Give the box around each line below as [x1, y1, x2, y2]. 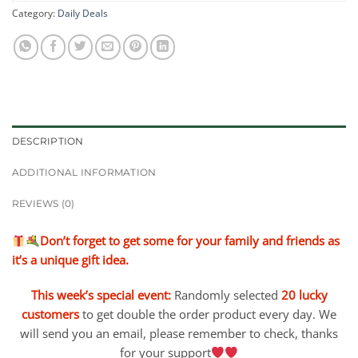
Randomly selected [173, 287, 278, 304]
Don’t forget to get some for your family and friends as [39, 233, 340, 249]
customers [22, 306, 79, 323]
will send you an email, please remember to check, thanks [20, 325, 338, 342]
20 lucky [280, 287, 328, 304]
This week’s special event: [30, 287, 171, 304]
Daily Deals [58, 6, 108, 21]
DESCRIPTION [12, 135, 84, 148]
